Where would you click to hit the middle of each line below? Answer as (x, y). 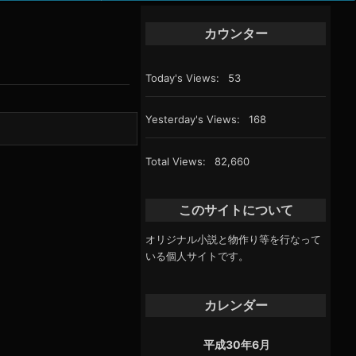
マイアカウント (54, 49)
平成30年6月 (237, 344)
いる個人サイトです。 (197, 255)
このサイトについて (236, 210)
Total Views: (178, 161)
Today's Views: (184, 77)
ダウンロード (54, 112)
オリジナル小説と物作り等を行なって (234, 239)
